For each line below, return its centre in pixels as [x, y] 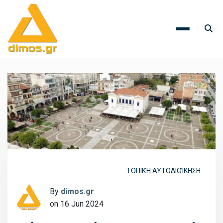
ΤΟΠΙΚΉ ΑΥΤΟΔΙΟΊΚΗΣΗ [164, 170]
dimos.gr [77, 192]
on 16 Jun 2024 [77, 204]
